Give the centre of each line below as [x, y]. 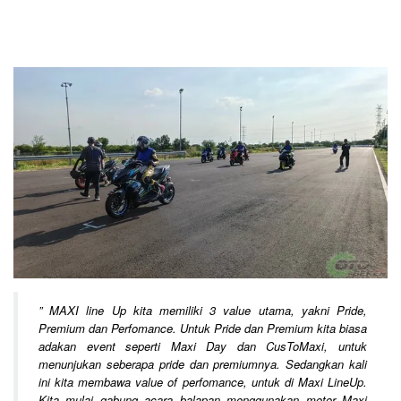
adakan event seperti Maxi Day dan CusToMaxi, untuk [203, 346]
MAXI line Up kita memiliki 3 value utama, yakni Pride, [209, 311]
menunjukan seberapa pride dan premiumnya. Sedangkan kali [203, 364]
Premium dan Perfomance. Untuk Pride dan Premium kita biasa [203, 328]
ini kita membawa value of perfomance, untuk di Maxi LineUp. [203, 382]
